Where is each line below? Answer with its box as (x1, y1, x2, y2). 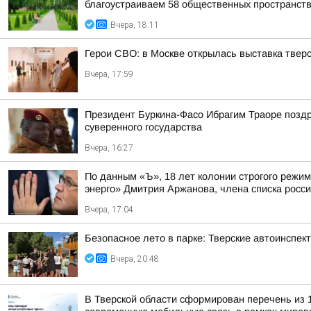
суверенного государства (85, 121, 202, 133)
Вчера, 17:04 (85, 205, 133, 215)
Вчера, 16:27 (85, 143, 133, 153)
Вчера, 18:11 (110, 20, 159, 30)
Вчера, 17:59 (85, 69, 133, 79)
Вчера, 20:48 (110, 254, 159, 264)
